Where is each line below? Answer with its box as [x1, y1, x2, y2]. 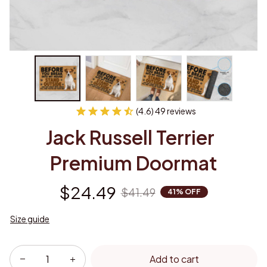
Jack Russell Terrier [45, 125, 215, 149]
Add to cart [149, 253, 199, 266]
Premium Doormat [49, 150, 218, 175]
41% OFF [167, 187, 201, 197]
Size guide [10, 213, 49, 224]
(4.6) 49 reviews [136, 105, 196, 116]
